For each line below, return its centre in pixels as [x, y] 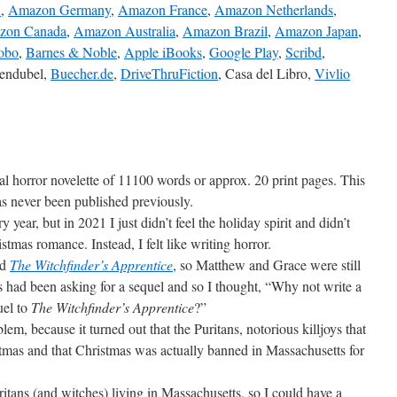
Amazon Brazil [225, 31]
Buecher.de [82, 73]
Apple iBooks [163, 52]
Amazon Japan [316, 31]
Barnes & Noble [71, 52]
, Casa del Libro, [266, 73]
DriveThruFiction [169, 73]
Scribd [304, 52]
